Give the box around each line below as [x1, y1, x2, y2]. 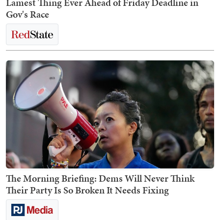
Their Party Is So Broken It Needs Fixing [6, 183, 169, 197]
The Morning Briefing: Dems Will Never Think [6, 171, 194, 186]
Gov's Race [6, 7, 49, 22]
